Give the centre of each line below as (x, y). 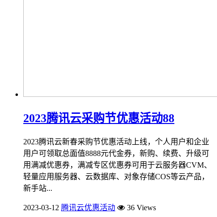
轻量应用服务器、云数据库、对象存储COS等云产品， (116, 176)
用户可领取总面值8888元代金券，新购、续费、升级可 (116, 153)
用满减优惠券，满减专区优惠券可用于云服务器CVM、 (117, 165)
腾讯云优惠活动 (88, 207)
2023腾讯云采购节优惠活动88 (99, 118)
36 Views (140, 207)
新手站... (38, 188)
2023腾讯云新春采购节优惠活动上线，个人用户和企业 (116, 141)
